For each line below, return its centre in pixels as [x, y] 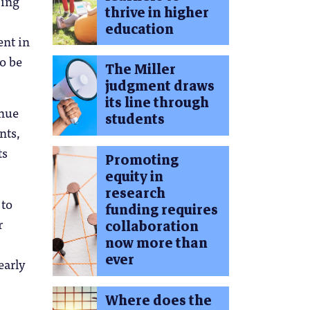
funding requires [161, 210]
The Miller [140, 70]
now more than [156, 244]
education [139, 29]
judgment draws [159, 86]
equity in [134, 177]
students [135, 120]
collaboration [152, 227]
